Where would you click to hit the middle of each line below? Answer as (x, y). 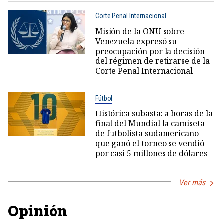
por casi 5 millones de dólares (151, 153)
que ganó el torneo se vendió (149, 143)
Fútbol (104, 98)
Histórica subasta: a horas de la (154, 113)
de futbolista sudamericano (147, 133)
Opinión (38, 210)
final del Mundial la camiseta (150, 123)
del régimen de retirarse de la (152, 61)
